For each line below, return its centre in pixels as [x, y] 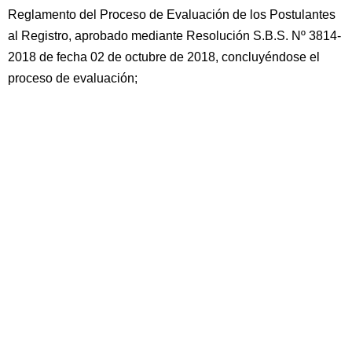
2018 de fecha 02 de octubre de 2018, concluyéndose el [164, 57]
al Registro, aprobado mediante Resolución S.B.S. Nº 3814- [174, 36]
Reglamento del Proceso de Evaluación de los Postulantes [172, 15]
